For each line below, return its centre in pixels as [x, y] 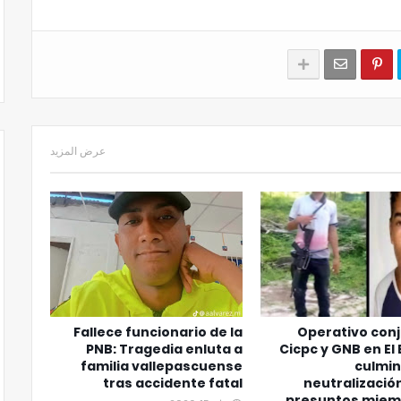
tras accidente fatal [173, 383]
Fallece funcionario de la [158, 332]
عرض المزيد [78, 151]
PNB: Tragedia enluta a [165, 349]
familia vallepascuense [162, 366]
